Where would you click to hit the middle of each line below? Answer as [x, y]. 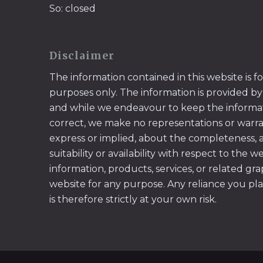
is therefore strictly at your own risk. [133, 199]
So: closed [72, 8]
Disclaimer [82, 56]
